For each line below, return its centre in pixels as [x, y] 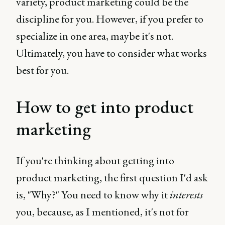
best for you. [42, 70]
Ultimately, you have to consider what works [111, 53]
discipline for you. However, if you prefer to [110, 19]
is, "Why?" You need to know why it [93, 194]
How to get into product [105, 106]
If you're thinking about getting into [95, 160]
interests [186, 194]
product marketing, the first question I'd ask [112, 177]
